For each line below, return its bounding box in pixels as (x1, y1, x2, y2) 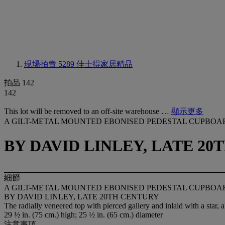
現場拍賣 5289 (24, 60, 76, 68)
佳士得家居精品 (76, 60, 133, 68)
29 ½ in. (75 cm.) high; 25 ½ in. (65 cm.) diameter (4, 210, 163, 219)
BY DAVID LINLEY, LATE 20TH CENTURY (4, 192, 159, 201)
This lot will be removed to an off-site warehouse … (4, 107, 171, 116)
